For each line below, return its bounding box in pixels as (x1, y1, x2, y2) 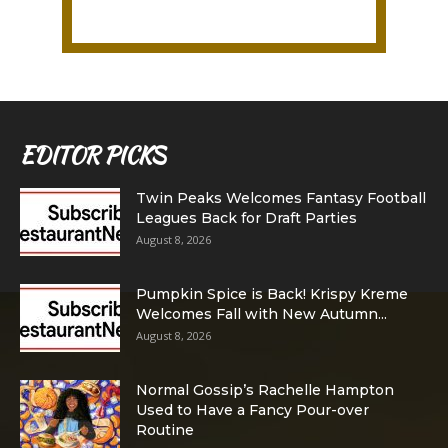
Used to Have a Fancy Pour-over (136, 400, 369, 419)
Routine (136, 420, 194, 439)
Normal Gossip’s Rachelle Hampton (136, 380, 394, 399)
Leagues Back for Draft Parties (136, 208, 357, 227)
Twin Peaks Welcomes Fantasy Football (136, 188, 426, 207)
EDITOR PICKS (20, 138, 165, 171)
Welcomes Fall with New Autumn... (136, 304, 387, 323)
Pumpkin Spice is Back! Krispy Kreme (136, 284, 408, 303)
